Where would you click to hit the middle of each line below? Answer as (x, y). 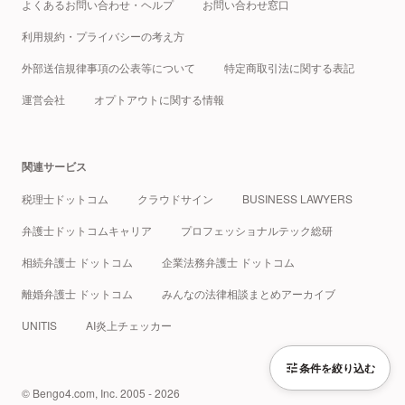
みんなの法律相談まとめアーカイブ (249, 294)
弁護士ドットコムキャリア (87, 231)
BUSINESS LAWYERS (297, 199)
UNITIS (39, 325)
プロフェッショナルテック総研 (257, 231)
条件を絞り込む (337, 368)
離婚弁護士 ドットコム (77, 294)
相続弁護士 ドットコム (77, 262)
